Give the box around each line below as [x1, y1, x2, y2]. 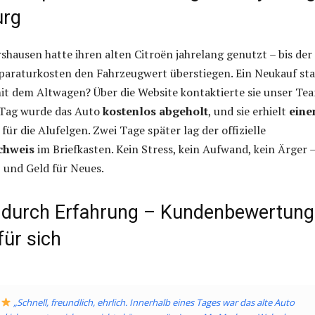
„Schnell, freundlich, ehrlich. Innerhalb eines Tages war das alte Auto [11, 296, 295, 309]
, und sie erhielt [208, 103, 289, 120]
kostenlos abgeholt [103, 103, 208, 120]
